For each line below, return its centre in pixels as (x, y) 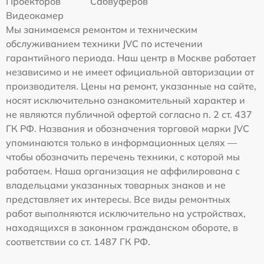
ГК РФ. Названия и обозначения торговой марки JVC (128, 128)
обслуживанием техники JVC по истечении (104, 44)
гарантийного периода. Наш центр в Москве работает (131, 58)
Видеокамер (35, 15)
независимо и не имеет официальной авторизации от (130, 72)
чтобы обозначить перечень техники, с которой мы (123, 157)
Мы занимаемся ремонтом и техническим (102, 29)
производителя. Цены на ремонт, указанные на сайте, (131, 86)
